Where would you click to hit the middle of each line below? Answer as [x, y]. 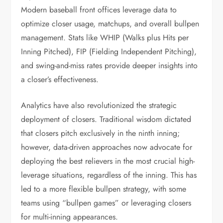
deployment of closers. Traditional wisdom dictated [106, 119]
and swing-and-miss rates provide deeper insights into [110, 65]
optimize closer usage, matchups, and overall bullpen [110, 23]
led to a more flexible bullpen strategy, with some [104, 189]
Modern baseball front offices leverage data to [99, 9]
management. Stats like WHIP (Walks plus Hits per [105, 37]
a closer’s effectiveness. [60, 79]
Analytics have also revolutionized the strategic [99, 105]
